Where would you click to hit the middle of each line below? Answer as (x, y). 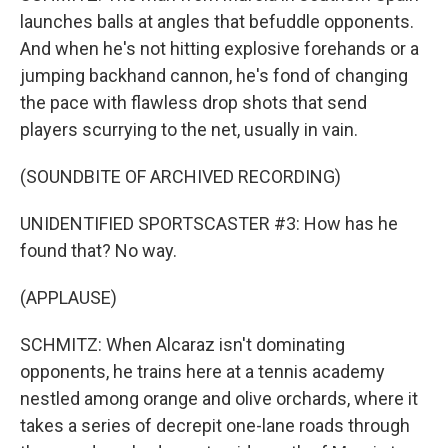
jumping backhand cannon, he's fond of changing (214, 75)
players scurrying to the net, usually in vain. (189, 129)
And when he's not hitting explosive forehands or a (219, 48)
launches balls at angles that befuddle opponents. (217, 21)
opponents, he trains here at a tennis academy (202, 371)
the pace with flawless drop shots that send (193, 102)
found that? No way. (98, 250)
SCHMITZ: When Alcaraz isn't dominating (182, 344)
